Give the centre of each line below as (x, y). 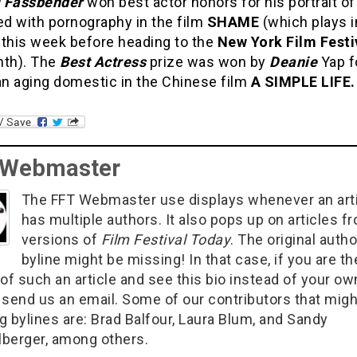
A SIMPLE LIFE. (303, 82)
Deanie (293, 62)
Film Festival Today (165, 240)
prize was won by (208, 62)
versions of (61, 240)
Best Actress (103, 62)
